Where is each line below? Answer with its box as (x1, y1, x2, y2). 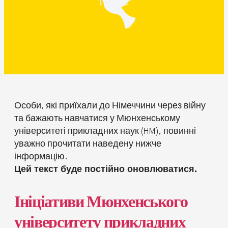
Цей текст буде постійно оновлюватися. (14, 165, 197, 174)
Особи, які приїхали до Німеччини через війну (14, 101, 206, 110)
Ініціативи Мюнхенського (14, 194, 188, 214)
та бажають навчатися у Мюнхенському (14, 114, 180, 123)
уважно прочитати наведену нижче (14, 139, 161, 149)
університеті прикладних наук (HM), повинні (14, 127, 196, 136)
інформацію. (14, 152, 68, 161)
